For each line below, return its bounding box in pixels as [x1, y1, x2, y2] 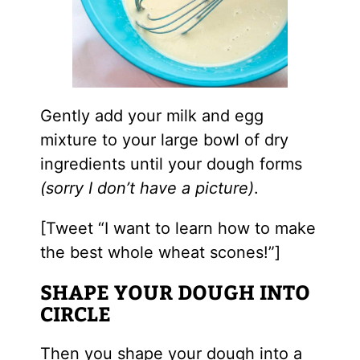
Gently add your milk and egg [39, 106, 264, 126]
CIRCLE [39, 299, 111, 327]
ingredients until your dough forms [39, 154, 302, 174]
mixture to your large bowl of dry [39, 130, 288, 150]
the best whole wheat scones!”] [39, 243, 280, 263]
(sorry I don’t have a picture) [39, 178, 254, 198]
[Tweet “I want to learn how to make [39, 219, 316, 239]
